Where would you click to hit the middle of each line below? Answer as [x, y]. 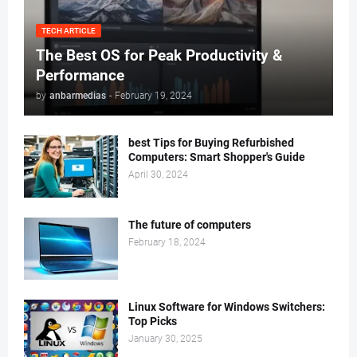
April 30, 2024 [158, 175]
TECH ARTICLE [69, 31]
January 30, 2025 [165, 339]
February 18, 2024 [167, 242]
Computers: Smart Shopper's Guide [217, 157]
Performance [80, 75]
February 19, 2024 [153, 96]
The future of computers [190, 225]
